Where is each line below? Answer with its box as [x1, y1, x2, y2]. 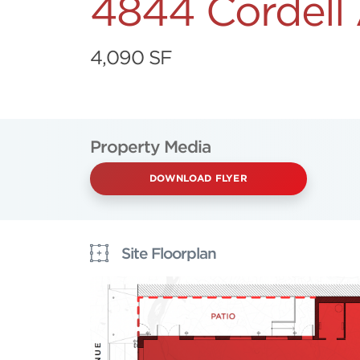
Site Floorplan [121, 243, 216, 263]
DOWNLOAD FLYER [149, 171, 248, 185]
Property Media [90, 135, 211, 157]
